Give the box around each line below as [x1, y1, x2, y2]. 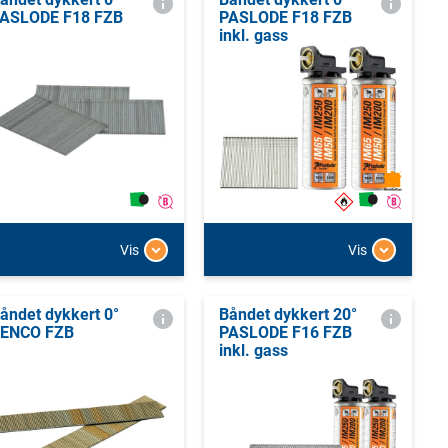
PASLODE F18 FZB [218, 7, 352, 27]
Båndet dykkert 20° [218, 305, 357, 325]
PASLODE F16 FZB [218, 323, 352, 343]
